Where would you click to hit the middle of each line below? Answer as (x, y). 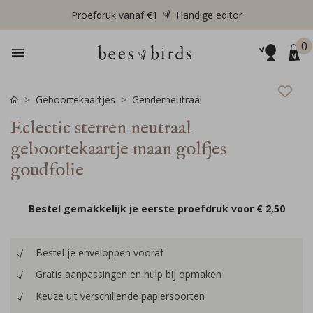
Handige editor (209, 15)
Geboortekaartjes (75, 100)
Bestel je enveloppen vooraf (100, 253)
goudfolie (47, 170)
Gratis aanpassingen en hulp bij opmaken (129, 274)
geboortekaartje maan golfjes (118, 150)
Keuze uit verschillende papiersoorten (120, 296)
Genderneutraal (167, 100)
